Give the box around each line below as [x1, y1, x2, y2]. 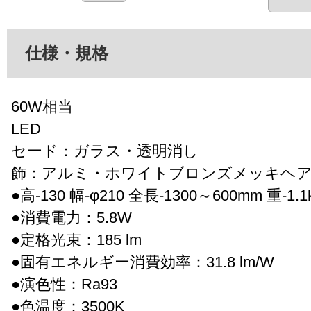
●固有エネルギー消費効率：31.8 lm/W [11, 253, 274, 271]
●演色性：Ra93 [11, 275, 117, 293]
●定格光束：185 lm [11, 230, 142, 249]
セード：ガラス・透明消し [11, 142, 199, 160]
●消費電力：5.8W [11, 208, 132, 226]
